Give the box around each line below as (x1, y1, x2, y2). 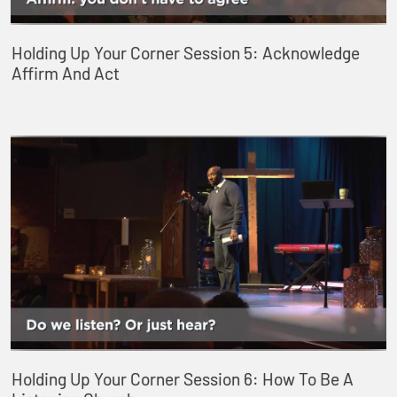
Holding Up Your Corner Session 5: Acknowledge (11, 43, 360, 64)
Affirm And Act (11, 63, 120, 84)
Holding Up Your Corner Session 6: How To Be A (11, 369, 354, 390)
